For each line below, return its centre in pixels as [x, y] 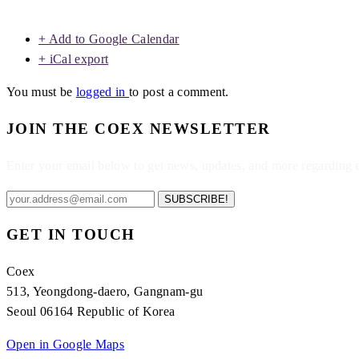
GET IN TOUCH [71, 235]
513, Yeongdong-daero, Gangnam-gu [105, 292]
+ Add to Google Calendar [109, 39]
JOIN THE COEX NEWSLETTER [139, 128]
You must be [41, 92]
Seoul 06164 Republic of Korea [91, 312]
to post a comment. [179, 92]
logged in [103, 92]
